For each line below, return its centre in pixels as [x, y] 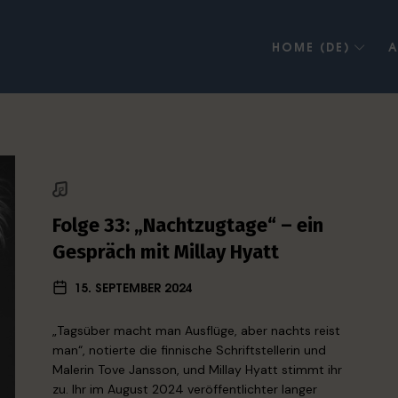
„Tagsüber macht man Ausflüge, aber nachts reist [197, 330]
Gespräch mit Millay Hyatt [166, 252]
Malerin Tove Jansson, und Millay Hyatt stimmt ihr [198, 370]
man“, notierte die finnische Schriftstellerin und [190, 350]
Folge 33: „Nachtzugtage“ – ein [188, 225]
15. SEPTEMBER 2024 [134, 287]
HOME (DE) [311, 46]
